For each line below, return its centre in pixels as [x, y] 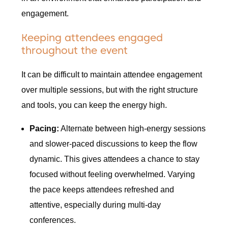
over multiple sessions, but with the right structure [110, 90]
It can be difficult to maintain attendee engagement [112, 75]
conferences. [53, 220]
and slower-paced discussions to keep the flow [114, 144]
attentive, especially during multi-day [95, 205]
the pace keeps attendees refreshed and [102, 190]
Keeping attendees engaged [92, 38]
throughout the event [75, 51]
